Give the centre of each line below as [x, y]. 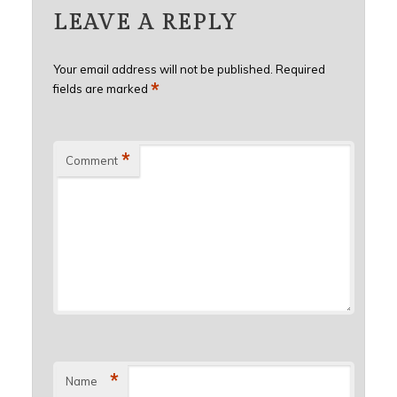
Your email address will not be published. [163, 69]
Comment [91, 160]
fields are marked [101, 88]
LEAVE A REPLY [145, 23]
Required [300, 69]
